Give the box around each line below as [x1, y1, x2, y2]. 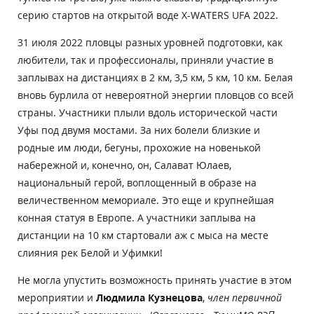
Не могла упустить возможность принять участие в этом [18, 273, 292, 287]
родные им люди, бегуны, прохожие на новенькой [18, 140, 261, 154]
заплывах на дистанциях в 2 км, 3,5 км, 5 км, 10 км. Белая [18, 70, 293, 84]
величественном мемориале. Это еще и [18, 193, 211, 207]
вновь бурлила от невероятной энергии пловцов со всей [18, 88, 294, 102]
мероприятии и [18, 290, 96, 304]
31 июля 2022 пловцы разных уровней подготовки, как [18, 35, 282, 49]
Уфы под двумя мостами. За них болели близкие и [18, 123, 260, 137]
